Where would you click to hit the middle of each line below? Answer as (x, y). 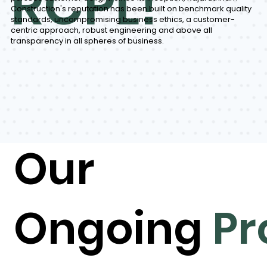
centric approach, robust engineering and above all (111, 30)
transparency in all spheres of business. (87, 41)
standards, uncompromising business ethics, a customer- (122, 20)
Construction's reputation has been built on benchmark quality (131, 9)
